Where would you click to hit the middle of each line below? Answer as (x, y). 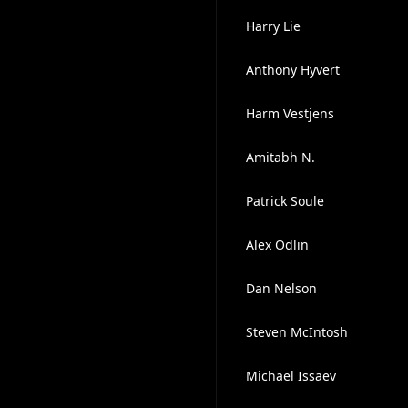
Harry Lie (273, 26)
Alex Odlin (277, 245)
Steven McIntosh (296, 332)
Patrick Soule (285, 201)
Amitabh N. (280, 157)
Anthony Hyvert (292, 70)
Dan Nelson (281, 288)
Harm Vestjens (290, 113)
